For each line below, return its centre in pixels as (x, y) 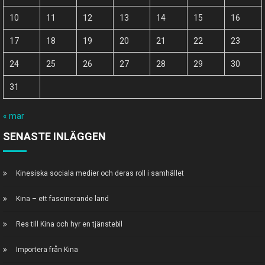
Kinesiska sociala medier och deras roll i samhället (100, 174)
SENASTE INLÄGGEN (54, 137)
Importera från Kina (47, 250)
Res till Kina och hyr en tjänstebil (69, 224)
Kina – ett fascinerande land (62, 199)
